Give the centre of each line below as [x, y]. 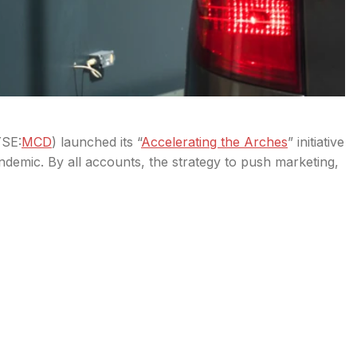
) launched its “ [96, 142]
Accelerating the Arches [214, 142]
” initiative [316, 142]
